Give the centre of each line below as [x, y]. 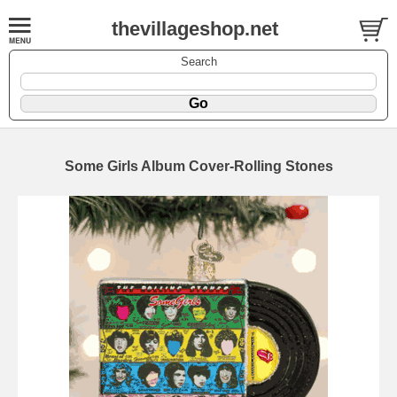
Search [198, 61]
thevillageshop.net [195, 29]
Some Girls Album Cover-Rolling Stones [198, 166]
